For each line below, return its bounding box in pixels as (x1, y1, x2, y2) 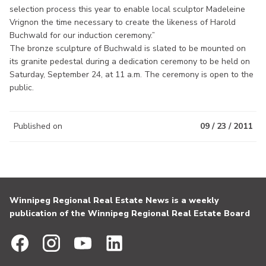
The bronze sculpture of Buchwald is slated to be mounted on (9, 42, 246, 54)
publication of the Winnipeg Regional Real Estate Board (9, 208, 250, 219)
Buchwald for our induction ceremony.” (9, 29, 155, 41)
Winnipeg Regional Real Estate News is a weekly (9, 195, 218, 206)
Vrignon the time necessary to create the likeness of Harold (9, 16, 236, 28)
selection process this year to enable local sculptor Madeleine (9, 3, 245, 15)
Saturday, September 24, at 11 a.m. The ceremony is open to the (9, 68, 254, 80)
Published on (14, 120, 62, 132)
